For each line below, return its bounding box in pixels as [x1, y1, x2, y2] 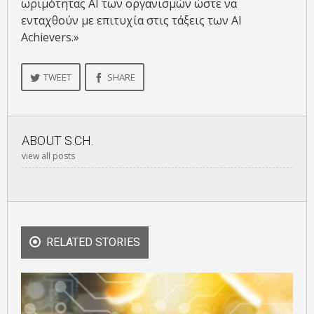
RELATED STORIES [46, 235, 140, 249]
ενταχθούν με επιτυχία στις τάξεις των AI [21, 12, 242, 28]
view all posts [22, 149, 75, 162]
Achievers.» [21, 29, 79, 45]
